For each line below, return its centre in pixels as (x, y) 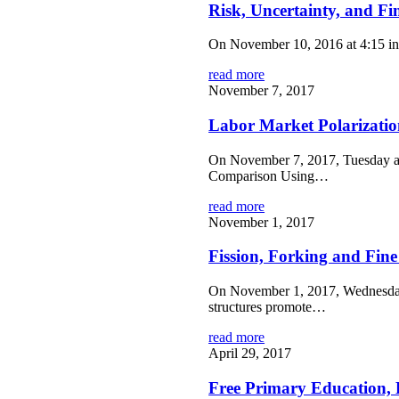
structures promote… (268, 307)
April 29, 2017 (250, 354)
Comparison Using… (269, 175)
